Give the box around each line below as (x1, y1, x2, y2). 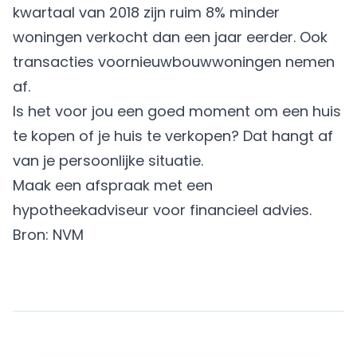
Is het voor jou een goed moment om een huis (13, 101, 341, 121)
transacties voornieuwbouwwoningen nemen (13, 52, 335, 72)
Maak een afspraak (13, 175, 150, 195)
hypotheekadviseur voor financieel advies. (13, 200, 312, 220)
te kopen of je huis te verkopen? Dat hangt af (13, 126, 333, 146)
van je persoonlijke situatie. (13, 151, 203, 171)
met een (150, 175, 213, 195)
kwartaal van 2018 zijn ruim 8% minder (13, 2, 280, 22)
